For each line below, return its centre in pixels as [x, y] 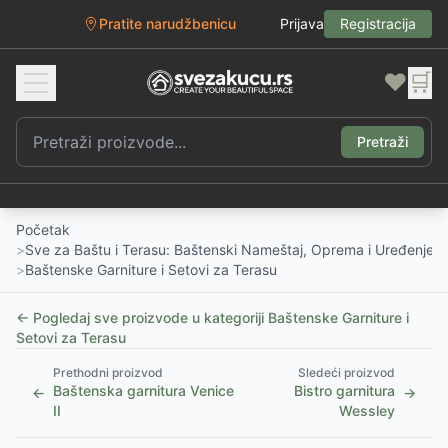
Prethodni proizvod [108, 372]
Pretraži [382, 141]
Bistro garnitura [344, 390]
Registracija [378, 23]
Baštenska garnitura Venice [143, 390]
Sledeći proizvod [346, 372]
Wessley [367, 410]
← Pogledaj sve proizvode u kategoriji [142, 317]
